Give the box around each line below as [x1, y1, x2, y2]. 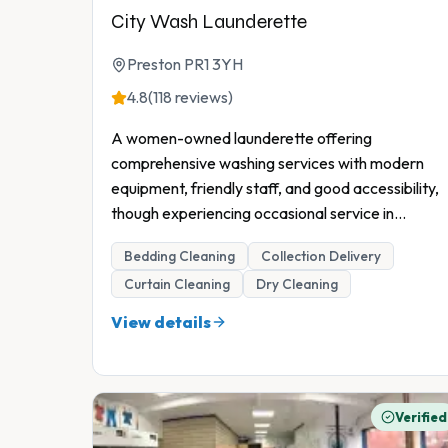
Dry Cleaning [256, 275, 338, 294]
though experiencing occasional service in [111, 203, 394, 224]
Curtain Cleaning [124, 275, 230, 294]
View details [111, 312, 211, 333]
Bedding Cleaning [124, 247, 235, 266]
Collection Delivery [261, 247, 381, 266]
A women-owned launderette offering [111, 128, 372, 149]
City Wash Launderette [111, 10, 307, 34]
